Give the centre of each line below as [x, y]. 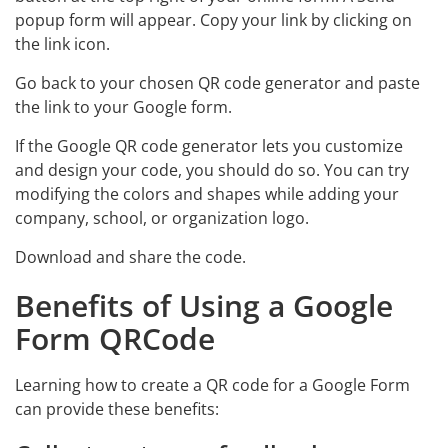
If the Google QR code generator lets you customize [209, 146]
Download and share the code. [130, 257]
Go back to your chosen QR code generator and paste [217, 83]
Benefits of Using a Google [204, 305]
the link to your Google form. [123, 107]
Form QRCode [115, 338]
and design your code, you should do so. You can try [212, 170]
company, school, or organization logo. [162, 218]
